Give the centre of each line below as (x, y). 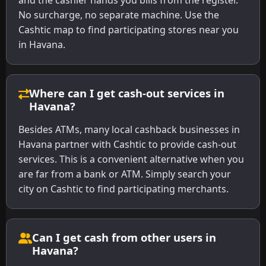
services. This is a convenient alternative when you (131, 159)
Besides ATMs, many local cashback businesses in (129, 130)
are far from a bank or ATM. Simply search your (125, 174)
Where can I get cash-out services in (127, 93)
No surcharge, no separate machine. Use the (119, 15)
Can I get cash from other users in (124, 237)
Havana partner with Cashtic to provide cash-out (127, 145)
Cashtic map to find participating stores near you (129, 30)
